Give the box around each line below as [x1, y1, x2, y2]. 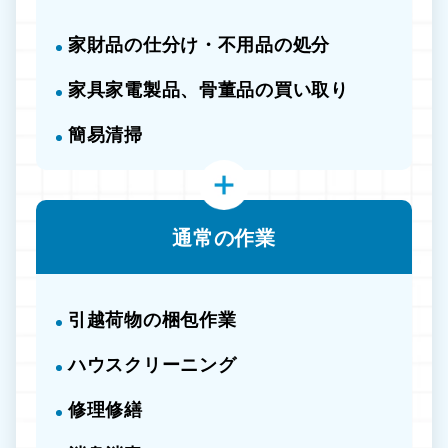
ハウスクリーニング [68, 354, 237, 375]
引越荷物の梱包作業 [68, 309, 237, 330]
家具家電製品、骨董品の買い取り [68, 79, 349, 100]
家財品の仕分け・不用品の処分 [68, 34, 331, 55]
